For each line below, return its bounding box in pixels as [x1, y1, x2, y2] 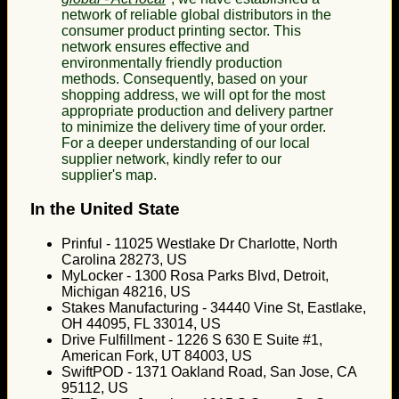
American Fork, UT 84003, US [61, 348, 252, 363]
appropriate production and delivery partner [61, 102, 333, 118]
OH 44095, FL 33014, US [61, 316, 221, 331]
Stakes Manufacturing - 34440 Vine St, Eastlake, [61, 300, 366, 315]
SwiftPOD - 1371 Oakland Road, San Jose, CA [61, 364, 356, 379]
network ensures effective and [61, 38, 249, 54]
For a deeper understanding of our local [61, 134, 310, 151]
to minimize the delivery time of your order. [61, 118, 326, 134]
